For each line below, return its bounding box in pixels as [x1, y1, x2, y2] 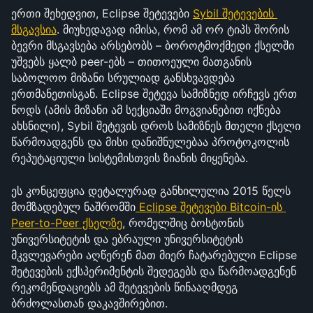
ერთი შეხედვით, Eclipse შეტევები [11, 6, 193, 20]
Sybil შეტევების [193, 6, 274, 20]
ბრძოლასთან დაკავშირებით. [11, 296, 168, 310]
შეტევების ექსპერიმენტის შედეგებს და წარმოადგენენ [11, 264, 296, 278]
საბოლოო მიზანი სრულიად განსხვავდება [11, 71, 235, 85]
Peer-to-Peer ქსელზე [11, 216, 122, 230]
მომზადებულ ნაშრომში [11, 200, 136, 214]
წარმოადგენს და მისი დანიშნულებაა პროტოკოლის [11, 135, 289, 149]
